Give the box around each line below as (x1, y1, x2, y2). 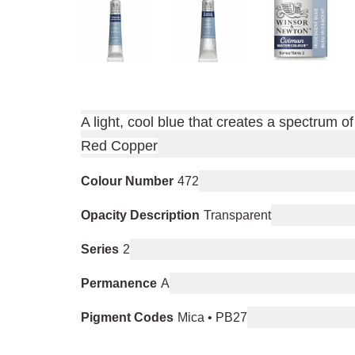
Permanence (81, 277, 157, 290)
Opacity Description (81, 208, 200, 222)
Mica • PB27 (177, 311, 247, 324)
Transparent (204, 208, 271, 222)
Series (81, 242, 119, 256)
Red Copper (81, 138, 158, 154)
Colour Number (81, 174, 174, 188)
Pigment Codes (81, 311, 174, 324)
